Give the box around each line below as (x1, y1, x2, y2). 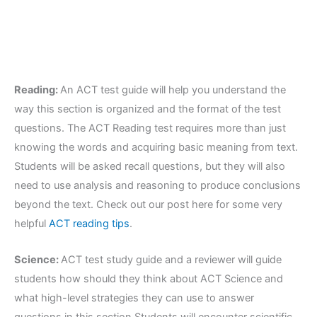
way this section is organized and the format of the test (14, 103, 281, 116)
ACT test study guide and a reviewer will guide (61, 253, 282, 266)
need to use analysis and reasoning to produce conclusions (14, 179, 301, 192)
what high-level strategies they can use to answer (14, 291, 254, 304)
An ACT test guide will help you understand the (60, 83, 286, 97)
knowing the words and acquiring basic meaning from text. (14, 141, 298, 154)
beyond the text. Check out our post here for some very (14, 198, 282, 212)
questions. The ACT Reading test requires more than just (14, 122, 286, 135)
